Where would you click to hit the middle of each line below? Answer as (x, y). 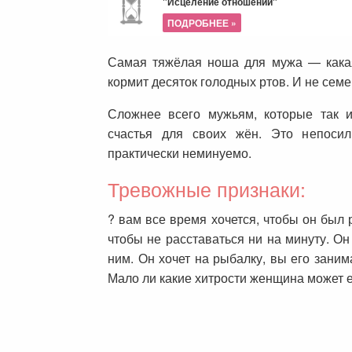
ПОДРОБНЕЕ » (202, 23)
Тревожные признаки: (207, 189)
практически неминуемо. (180, 153)
